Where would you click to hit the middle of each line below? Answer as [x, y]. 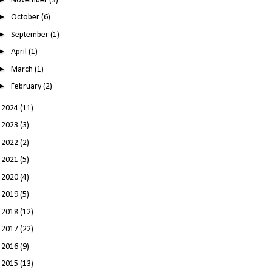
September [31, 35]
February [27, 87]
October [26, 18]
